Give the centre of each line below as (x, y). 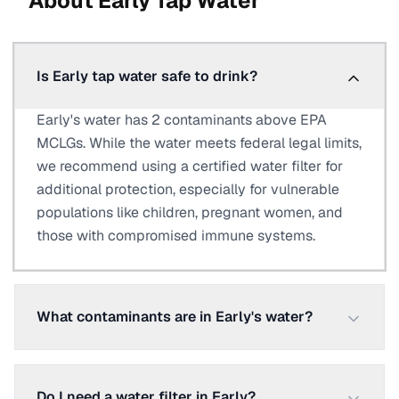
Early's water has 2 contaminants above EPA (182, 120)
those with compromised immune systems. (176, 236)
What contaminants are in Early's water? (175, 317)
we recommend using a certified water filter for (190, 166)
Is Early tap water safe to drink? (147, 76)
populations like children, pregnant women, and (190, 212)
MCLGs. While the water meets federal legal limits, (199, 143)
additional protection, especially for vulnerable (188, 189)
